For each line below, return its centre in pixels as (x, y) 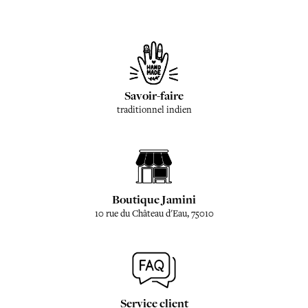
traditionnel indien (154, 109)
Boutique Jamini (154, 199)
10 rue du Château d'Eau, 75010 (154, 213)
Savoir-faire (154, 96)
